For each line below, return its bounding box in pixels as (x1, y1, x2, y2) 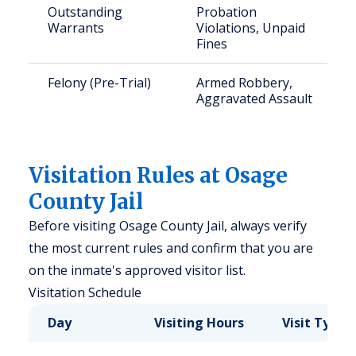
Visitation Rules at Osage (29, 162, 288, 188)
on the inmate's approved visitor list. (29, 261, 246, 279)
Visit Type (282, 314, 346, 331)
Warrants (48, 19, 104, 37)
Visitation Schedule (29, 284, 141, 301)
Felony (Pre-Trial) (48, 74, 151, 91)
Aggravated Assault (196, 90, 312, 107)
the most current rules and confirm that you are (29, 239, 313, 257)
